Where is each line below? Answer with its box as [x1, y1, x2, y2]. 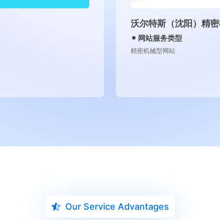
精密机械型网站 [120, 46, 165, 55]
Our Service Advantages [65, 201, 169, 212]
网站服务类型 [127, 33, 172, 43]
